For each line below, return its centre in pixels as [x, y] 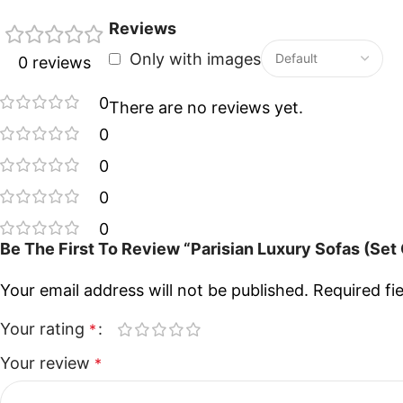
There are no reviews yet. [206, 108]
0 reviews [54, 63]
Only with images [195, 58]
